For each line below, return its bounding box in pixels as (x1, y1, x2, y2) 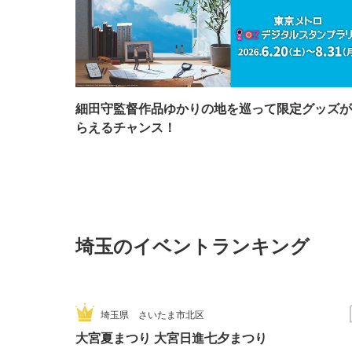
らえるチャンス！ (75, 118, 176, 137)
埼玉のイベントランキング (75, 232, 310, 259)
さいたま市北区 (129, 307, 204, 321)
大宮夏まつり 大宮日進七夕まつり (75, 328, 267, 347)
